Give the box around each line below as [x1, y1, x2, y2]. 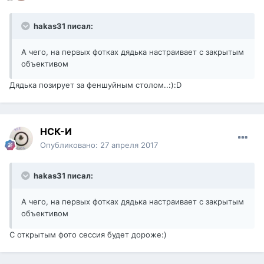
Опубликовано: [40, 140, 100, 150]
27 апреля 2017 [100, 140, 158, 150]
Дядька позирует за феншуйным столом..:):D [9, 80, 181, 90]
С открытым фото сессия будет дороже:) [9, 230, 167, 240]
